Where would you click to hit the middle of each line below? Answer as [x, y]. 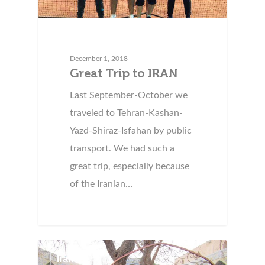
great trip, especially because [130, 167]
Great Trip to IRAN [124, 74]
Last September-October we [129, 96]
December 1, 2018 [99, 59]
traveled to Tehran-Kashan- [127, 113]
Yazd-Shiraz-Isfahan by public [131, 131]
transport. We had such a [122, 149]
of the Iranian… [101, 184]
